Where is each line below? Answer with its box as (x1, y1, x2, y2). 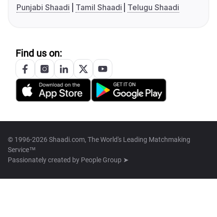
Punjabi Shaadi (16, 2, 70, 13)
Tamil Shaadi (75, 2, 122, 13)
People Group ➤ (81, 156, 129, 164)
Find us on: (15, 47, 62, 60)
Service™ (8, 146, 36, 154)
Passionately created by (8, 156, 81, 164)
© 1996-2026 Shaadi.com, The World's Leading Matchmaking (8, 136, 190, 144)
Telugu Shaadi (127, 2, 180, 13)
